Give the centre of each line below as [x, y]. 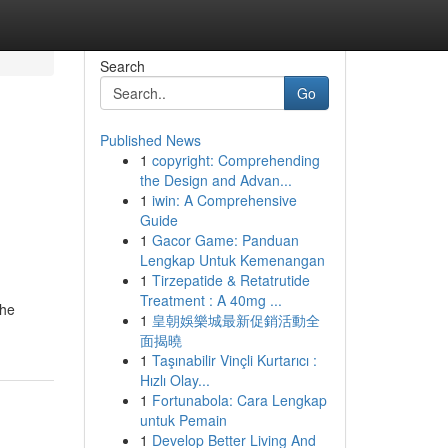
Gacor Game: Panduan [225, 240]
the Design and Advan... [215, 180]
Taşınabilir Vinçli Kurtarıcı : [234, 360]
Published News [150, 140]
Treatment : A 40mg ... [210, 300]
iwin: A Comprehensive [224, 200]
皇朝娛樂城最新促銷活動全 [235, 320]
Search [122, 66]
